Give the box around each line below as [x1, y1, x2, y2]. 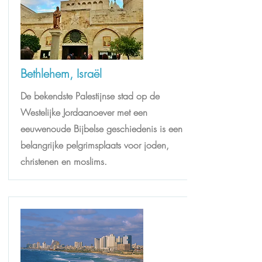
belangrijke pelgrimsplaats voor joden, [20, 139, 169, 151]
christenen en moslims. [20, 155, 107, 168]
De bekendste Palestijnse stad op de [20, 89, 160, 102]
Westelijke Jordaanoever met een [20, 106, 147, 119]
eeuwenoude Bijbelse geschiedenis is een [20, 122, 182, 135]
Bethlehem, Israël [20, 65, 102, 81]
